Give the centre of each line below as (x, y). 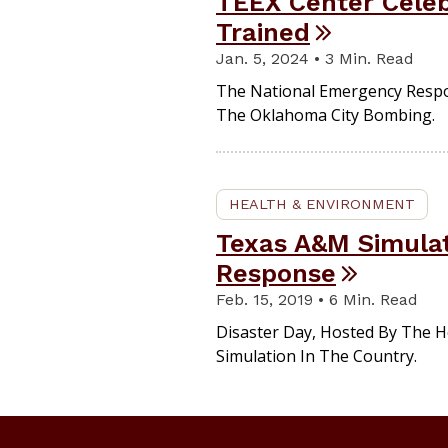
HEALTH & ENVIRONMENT (322, 204)
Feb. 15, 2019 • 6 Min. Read (317, 299)
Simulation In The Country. (316, 356)
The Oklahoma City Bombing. (325, 115)
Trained (263, 32)
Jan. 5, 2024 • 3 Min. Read (315, 58)
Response (276, 273)
